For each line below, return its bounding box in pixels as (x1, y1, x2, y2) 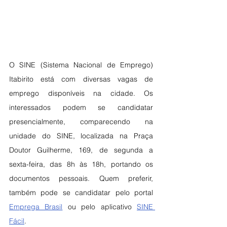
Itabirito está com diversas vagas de (9, 74, 153, 84)
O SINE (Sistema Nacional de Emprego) (9, 60, 153, 70)
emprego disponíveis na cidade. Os (9, 89, 153, 98)
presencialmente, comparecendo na (9, 117, 153, 127)
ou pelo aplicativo (62, 202, 137, 212)
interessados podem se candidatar (9, 103, 153, 112)
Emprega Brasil (9, 202, 63, 212)
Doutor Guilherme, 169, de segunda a (9, 145, 153, 155)
